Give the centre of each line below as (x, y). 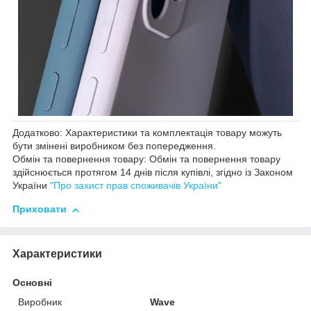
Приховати (40, 209)
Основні (32, 283)
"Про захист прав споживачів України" (136, 186)
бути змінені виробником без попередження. (114, 146)
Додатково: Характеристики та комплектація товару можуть (147, 133)
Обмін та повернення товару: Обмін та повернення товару (146, 159)
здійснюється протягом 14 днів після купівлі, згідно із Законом (153, 173)
